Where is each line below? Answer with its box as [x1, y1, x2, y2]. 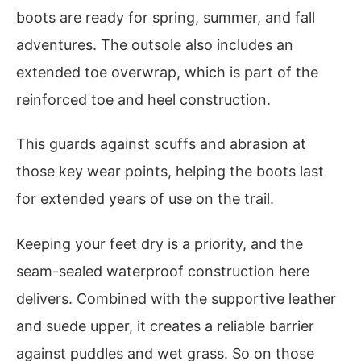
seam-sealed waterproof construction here [16, 262, 309, 280]
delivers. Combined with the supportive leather [16, 289, 336, 307]
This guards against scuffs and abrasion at [16, 135, 306, 153]
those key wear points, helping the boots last [16, 163, 324, 180]
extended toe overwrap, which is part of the [16, 63, 318, 81]
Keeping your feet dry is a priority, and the [16, 234, 303, 252]
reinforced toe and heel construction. [16, 90, 271, 108]
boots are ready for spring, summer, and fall [16, 8, 315, 26]
